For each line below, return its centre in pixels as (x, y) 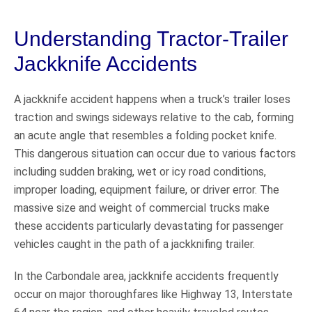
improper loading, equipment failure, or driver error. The (147, 189)
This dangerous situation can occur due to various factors (155, 153)
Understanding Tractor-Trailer (151, 38)
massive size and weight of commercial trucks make (142, 208)
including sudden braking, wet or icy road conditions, (140, 171)
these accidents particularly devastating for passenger (149, 226)
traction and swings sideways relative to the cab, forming (154, 117)
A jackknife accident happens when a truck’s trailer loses (152, 99)
